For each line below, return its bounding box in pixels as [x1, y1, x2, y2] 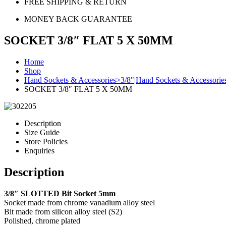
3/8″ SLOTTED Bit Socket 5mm [4, 189, 116, 198]
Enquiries [24, 146, 54, 155]
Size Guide [24, 128, 60, 137]
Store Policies [24, 137, 68, 146]
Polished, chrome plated [4, 216, 80, 225]
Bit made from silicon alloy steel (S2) [4, 207, 122, 216]
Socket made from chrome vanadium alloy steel [4, 198, 155, 207]
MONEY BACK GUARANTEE [24, 15, 132, 23]
